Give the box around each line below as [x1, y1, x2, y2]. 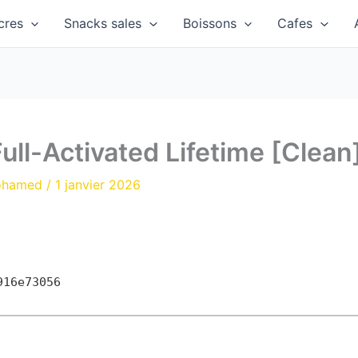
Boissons [182, 15, 237, 32]
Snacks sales [64, 15, 142, 32]
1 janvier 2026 [55, 176, 141, 193]
